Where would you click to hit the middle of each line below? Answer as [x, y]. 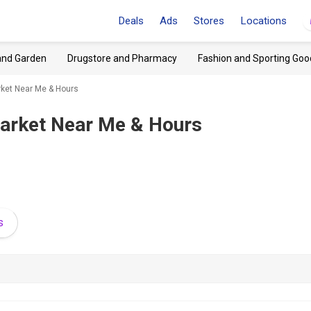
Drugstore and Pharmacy [122, 58]
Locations [263, 21]
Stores [209, 21]
